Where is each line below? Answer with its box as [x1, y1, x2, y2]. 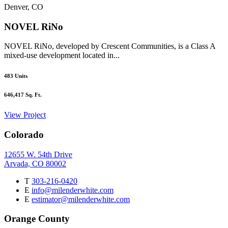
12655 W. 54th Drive [4, 150, 72, 159]
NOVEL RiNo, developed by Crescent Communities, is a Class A [4, 42, 215, 51]
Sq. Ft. [24, 92, 42, 98]
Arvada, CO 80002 [4, 159, 66, 168]
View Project [4, 110, 46, 120]
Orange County [4, 213, 70, 224]
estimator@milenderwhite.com [32, 194, 130, 204]
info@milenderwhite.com [32, 185, 113, 194]
